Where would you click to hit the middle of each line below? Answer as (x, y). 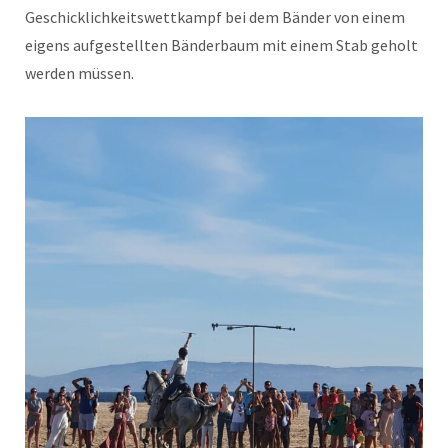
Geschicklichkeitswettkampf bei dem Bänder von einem (215, 16)
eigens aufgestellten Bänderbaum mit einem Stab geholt (221, 44)
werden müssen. (79, 72)
